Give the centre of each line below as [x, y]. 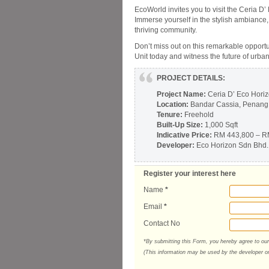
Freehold [198, 115]
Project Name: [181, 94]
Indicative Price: [184, 135]
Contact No [162, 224]
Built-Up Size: [180, 125]
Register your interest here [190, 174]
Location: [173, 104]
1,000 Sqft [220, 125]
